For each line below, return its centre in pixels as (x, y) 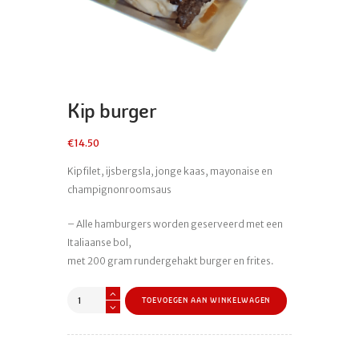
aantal (81, 332)
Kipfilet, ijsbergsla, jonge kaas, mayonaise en (170, 171)
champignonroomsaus (119, 190)
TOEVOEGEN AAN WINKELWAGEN (206, 301)
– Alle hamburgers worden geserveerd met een (175, 224)
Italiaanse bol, (99, 243)
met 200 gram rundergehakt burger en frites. (171, 261)
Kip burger (112, 111)
